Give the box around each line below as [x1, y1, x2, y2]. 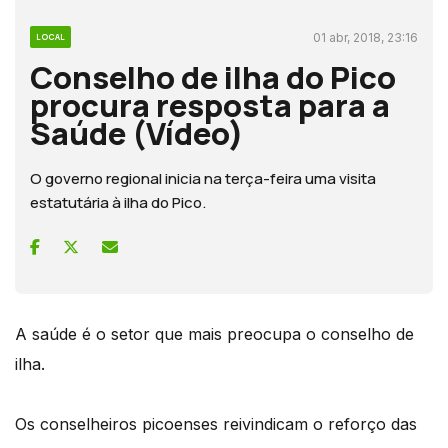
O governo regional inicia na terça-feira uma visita [30, 167, 376, 189]
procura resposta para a [30, 83, 390, 126]
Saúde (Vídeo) [30, 111, 244, 154]
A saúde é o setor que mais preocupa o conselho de [15, 323, 414, 344]
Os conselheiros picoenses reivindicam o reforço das [15, 413, 417, 434]
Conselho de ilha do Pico [30, 55, 396, 98]
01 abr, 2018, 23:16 [313, 29, 418, 45]
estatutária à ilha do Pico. [30, 191, 206, 213]
